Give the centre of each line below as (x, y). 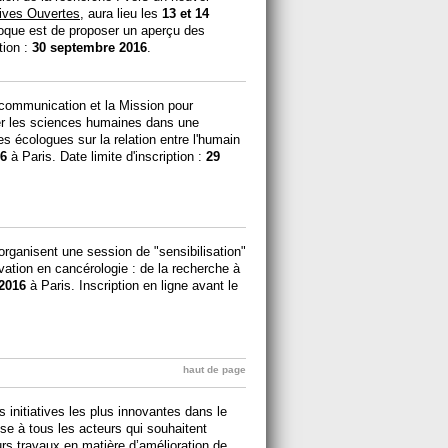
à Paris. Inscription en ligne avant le (132, 286)
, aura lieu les (121, 14)
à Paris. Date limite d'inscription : (106, 157)
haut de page (214, 369)
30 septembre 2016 (89, 48)
